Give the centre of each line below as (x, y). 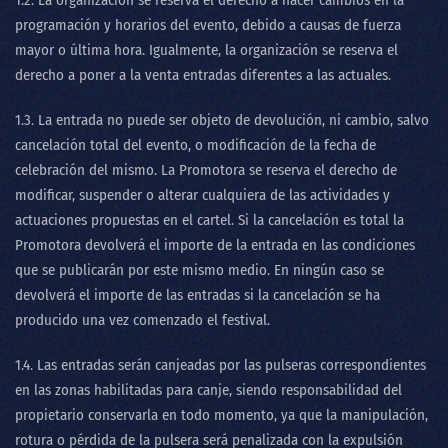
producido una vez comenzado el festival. (142, 320)
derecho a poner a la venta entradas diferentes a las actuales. (205, 75)
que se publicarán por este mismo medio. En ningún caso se (199, 270)
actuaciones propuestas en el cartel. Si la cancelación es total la (209, 220)
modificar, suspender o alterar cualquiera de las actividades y (202, 195)
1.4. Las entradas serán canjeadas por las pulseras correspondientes (220, 365)
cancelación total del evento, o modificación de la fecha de (195, 145)
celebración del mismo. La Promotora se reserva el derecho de (206, 170)
